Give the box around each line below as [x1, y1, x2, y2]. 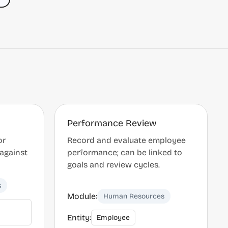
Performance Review [67, 118, 157, 129]
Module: [67, 191, 97, 201]
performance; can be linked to [67, 148, 182, 157]
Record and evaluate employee [67, 135, 186, 145]
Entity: [67, 212, 91, 222]
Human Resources [103, 192, 164, 201]
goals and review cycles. [67, 160, 160, 169]
